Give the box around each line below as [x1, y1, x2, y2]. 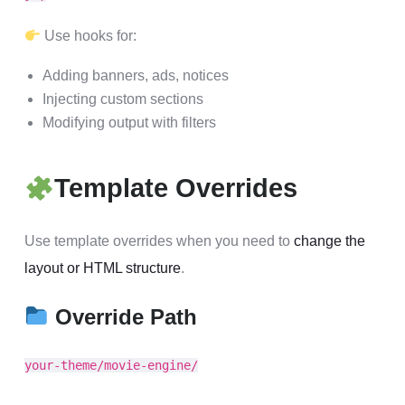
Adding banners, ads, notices [42, 68, 229, 83]
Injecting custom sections [42, 91, 203, 107]
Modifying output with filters [42, 115, 216, 130]
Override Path [49, 305, 198, 329]
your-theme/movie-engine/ [24, 358, 198, 372]
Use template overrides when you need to [24, 233, 294, 249]
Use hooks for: [41, 28, 137, 43]
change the [294, 233, 365, 249]
